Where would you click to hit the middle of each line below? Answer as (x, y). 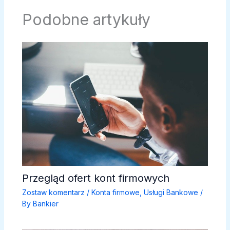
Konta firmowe (115, 193)
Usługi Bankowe (171, 193)
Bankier (45, 204)
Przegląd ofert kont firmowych (95, 178)
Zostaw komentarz (53, 193)
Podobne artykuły (86, 19)
